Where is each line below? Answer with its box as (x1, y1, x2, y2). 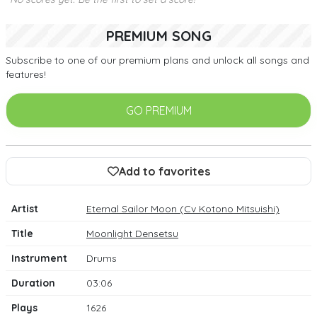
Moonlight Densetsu (86, 226, 178, 240)
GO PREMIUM (125, 103, 192, 117)
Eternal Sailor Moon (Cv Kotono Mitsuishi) (86, 202, 279, 215)
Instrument (11, 251, 67, 265)
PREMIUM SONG (105, 26, 212, 45)
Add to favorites (118, 163, 210, 178)
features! (6, 67, 46, 81)
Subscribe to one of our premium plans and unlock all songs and (6, 53, 309, 67)
